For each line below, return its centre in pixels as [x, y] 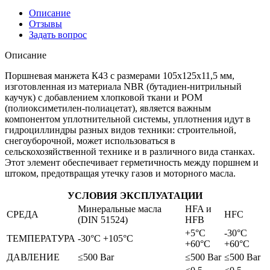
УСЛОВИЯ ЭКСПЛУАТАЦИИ [135, 196]
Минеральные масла [120, 209]
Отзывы [46, 24]
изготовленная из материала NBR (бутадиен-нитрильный [123, 87]
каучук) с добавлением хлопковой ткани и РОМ [104, 98]
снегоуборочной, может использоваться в [90, 141]
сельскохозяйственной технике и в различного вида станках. [130, 152]
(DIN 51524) [103, 220]
